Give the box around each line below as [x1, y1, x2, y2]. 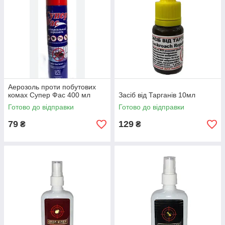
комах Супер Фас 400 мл [8, 91, 90, 99]
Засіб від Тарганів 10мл [119, 91, 195, 99]
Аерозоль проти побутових [8, 83, 96, 91]
